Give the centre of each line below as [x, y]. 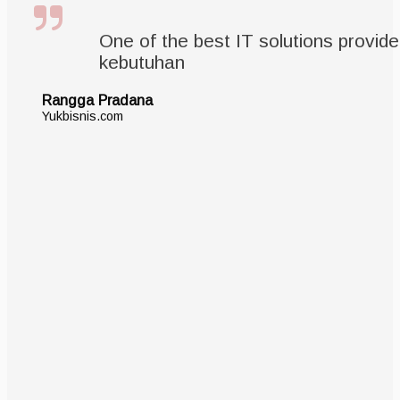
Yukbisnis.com [82, 117]
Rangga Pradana [97, 100]
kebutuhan [142, 62]
